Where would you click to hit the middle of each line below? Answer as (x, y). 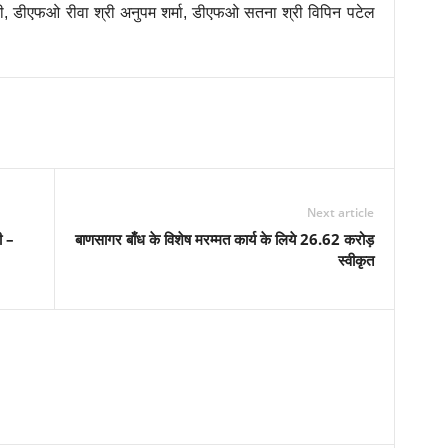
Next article (340, 212)
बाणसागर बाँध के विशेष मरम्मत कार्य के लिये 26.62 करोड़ (224, 239)
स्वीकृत (355, 260)
